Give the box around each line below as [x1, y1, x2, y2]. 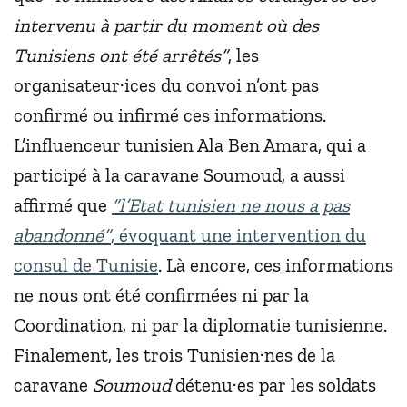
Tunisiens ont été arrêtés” [14, 44, 228, 67]
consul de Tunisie [14, 253, 158, 277]
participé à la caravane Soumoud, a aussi [14, 164, 345, 187]
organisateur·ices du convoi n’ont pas [14, 74, 319, 97]
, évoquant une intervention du [111, 223, 366, 247]
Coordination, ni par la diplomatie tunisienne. [14, 313, 387, 337]
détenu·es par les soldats [171, 373, 376, 397]
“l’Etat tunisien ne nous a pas [112, 194, 350, 217]
